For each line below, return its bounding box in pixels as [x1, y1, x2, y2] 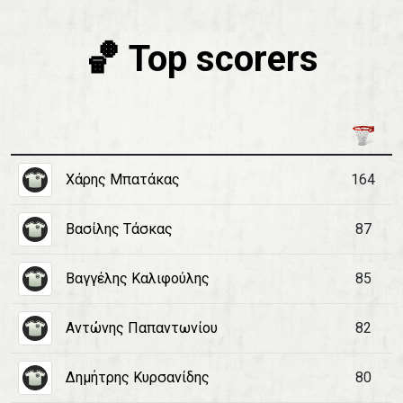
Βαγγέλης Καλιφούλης [66, 270, 210, 287]
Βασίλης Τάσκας [66, 220, 173, 237]
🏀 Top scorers [85, 38, 318, 80]
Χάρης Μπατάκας [66, 171, 180, 188]
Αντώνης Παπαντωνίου [66, 319, 218, 336]
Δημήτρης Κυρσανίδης [66, 369, 210, 386]
